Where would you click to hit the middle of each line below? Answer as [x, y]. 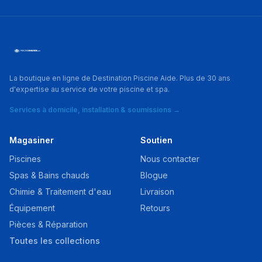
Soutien [156, 140]
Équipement [32, 208]
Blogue [154, 175]
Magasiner [32, 140]
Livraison [157, 192]
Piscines [25, 159]
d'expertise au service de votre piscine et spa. [89, 89]
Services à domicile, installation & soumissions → [95, 110]
